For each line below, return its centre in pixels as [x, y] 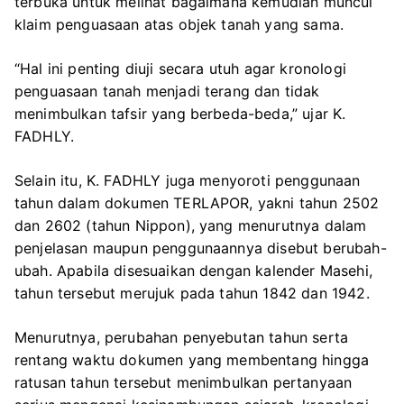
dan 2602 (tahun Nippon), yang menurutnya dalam [191, 225]
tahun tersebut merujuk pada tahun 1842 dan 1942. [192, 293]
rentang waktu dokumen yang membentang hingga [192, 359]
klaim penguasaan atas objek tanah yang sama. [179, 24]
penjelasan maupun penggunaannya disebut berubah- [201, 248]
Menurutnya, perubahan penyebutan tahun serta [182, 337]
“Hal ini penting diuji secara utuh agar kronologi [180, 68]
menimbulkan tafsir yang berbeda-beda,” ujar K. [180, 113]
